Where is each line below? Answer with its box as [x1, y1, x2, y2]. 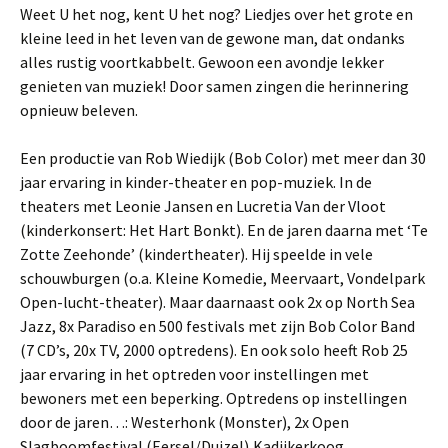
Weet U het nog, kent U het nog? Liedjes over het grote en [20, 3, 413, 24]
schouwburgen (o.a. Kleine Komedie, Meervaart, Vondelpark [20, 267, 425, 288]
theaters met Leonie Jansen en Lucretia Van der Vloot [20, 195, 386, 216]
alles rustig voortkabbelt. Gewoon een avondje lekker [20, 51, 384, 72]
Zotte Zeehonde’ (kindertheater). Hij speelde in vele [20, 243, 373, 264]
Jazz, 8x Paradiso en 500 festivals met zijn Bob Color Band [20, 315, 415, 336]
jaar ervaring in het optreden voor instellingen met [20, 363, 369, 384]
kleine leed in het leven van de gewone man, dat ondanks [20, 27, 405, 48]
